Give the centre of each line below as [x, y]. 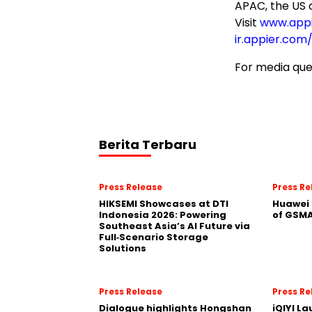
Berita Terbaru [148, 145]
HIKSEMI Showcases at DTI [164, 204]
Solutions [123, 248]
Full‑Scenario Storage [154, 237]
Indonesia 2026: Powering [163, 215]
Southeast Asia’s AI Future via [174, 226]
